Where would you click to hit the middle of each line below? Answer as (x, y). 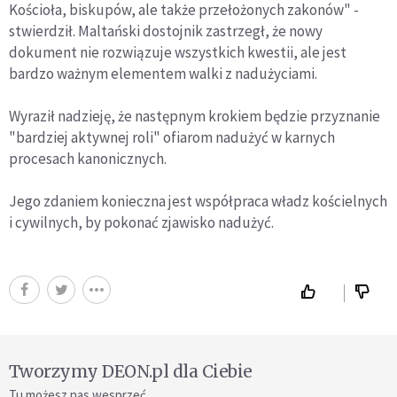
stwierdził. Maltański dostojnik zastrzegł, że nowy (166, 31)
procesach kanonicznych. (88, 159)
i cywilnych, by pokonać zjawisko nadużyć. (141, 222)
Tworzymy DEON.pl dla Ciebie (131, 371)
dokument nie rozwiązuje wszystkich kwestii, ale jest (178, 52)
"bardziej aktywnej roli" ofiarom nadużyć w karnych (172, 137)
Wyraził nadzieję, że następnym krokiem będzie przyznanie (195, 116)
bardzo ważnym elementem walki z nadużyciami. (163, 74)
